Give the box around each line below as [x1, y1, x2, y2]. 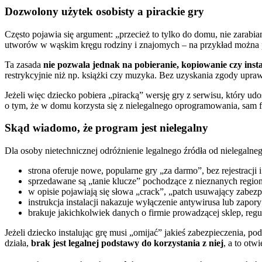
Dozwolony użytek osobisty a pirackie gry [5, 5, 204, 18]
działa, [5, 238, 31, 249]
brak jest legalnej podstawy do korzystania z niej [31, 238, 223, 249]
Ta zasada [5, 59, 43, 70]
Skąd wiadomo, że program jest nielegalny [5, 122, 208, 135]
